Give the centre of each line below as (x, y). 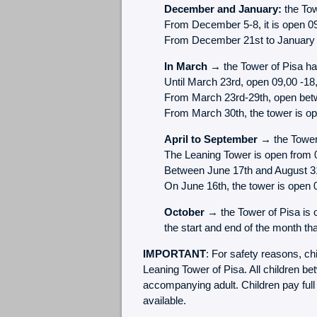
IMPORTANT (174, 253)
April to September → (217, 139)
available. (164, 300)
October (184, 212)
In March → (192, 66)
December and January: (223, 8)
